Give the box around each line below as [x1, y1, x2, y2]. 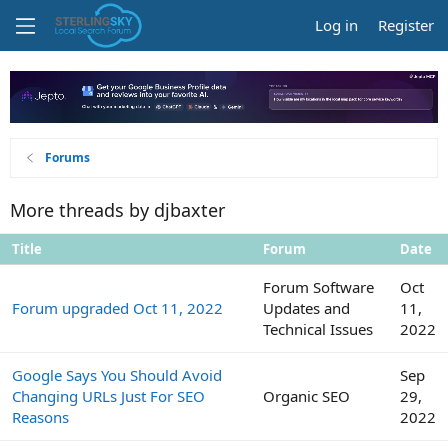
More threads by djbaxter [10, 198, 225, 223]
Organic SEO [263, 386, 350, 407]
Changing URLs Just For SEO [12, 386, 205, 407]
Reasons [12, 407, 69, 428]
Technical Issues [263, 319, 373, 340]
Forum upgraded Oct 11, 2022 [12, 298, 223, 319]
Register [378, 15, 434, 35]
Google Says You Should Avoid [12, 365, 222, 386]
